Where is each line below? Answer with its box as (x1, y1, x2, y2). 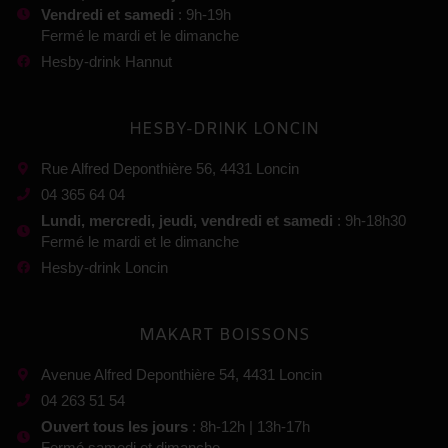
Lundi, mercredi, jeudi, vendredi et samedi (41, 212, 334, 230)
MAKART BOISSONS (138, 325, 310, 348)
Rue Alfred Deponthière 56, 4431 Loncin (41, 160, 300, 178)
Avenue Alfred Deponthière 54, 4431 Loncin (41, 366, 323, 384)
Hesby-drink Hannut (41, 53, 173, 71)
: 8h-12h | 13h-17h (188, 418, 311, 436)
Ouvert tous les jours (41, 418, 189, 436)
